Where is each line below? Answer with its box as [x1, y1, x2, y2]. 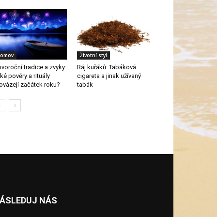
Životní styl [79, 52, 107, 59]
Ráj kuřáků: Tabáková [77, 63, 136, 71]
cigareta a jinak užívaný [77, 72, 141, 80]
